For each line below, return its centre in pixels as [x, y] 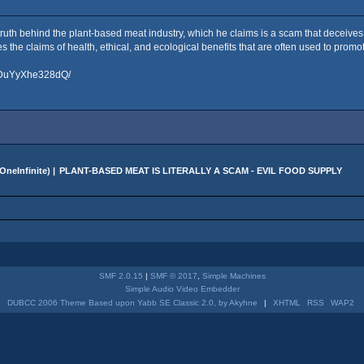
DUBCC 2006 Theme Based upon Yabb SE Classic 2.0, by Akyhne [132, 302]
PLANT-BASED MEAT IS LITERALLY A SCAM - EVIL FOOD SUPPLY [201, 170]
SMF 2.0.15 [121, 275]
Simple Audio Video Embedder [182, 288]
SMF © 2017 [174, 275]
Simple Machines [234, 275]
